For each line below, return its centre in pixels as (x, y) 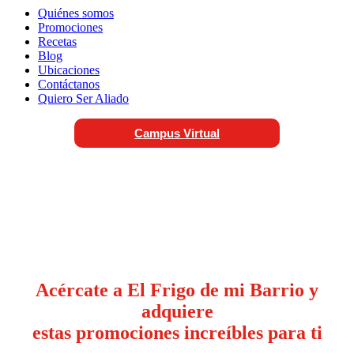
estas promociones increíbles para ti (177, 333)
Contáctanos (69, 84)
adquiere (177, 311)
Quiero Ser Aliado (83, 98)
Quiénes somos (76, 13)
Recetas (57, 41)
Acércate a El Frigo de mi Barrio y (177, 290)
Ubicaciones (69, 70)
